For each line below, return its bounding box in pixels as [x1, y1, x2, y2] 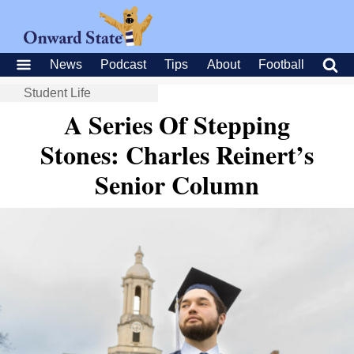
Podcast [100, 58, 147, 71]
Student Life [24, 86, 91, 100]
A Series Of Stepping [64, 106, 290, 143]
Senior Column [95, 166, 259, 203]
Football [258, 58, 304, 71]
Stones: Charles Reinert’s [40, 136, 314, 173]
